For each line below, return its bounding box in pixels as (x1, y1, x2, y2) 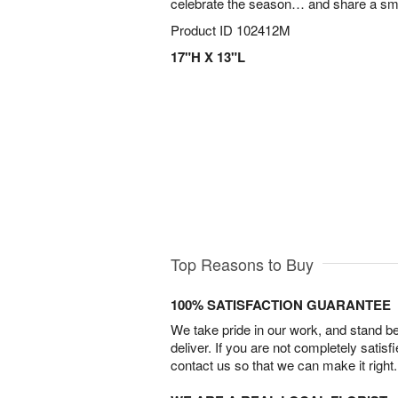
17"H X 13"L (171, 47, 245, 67)
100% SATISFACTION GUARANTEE (171, 294, 391, 314)
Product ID (171, 20, 236, 39)
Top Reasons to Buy (171, 251, 314, 275)
